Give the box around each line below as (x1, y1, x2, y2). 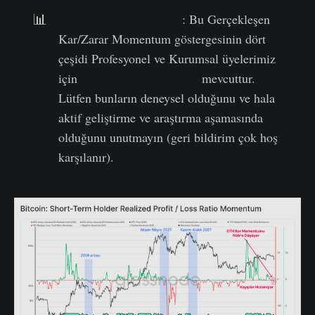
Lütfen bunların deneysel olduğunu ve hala (58, 89, 276, 107)
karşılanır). (58, 148, 115, 166)
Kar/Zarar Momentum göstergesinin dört (58, 30, 266, 48)
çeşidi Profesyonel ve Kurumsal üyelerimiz (58, 50, 276, 67)
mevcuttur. (198, 70, 256, 87)
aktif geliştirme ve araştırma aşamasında (58, 109, 264, 127)
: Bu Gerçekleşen (182, 11, 271, 28)
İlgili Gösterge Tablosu (58, 10, 183, 29)
